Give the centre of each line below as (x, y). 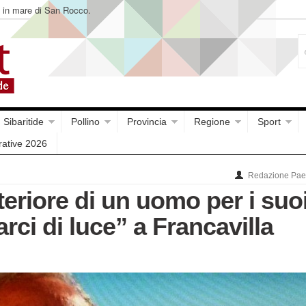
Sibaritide (24, 122)
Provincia (147, 122)
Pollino (85, 122)
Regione (212, 122)
